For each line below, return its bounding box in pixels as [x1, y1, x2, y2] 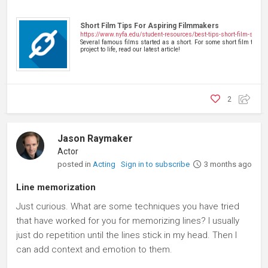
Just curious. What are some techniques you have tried [16, 200, 239, 212]
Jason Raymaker [57, 132, 133, 144]
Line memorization [16, 181, 96, 193]
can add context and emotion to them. [16, 243, 172, 255]
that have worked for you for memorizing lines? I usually [16, 215, 239, 226]
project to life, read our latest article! [80, 45, 180, 53]
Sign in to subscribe [121, 159, 190, 169]
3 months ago [203, 159, 252, 169]
